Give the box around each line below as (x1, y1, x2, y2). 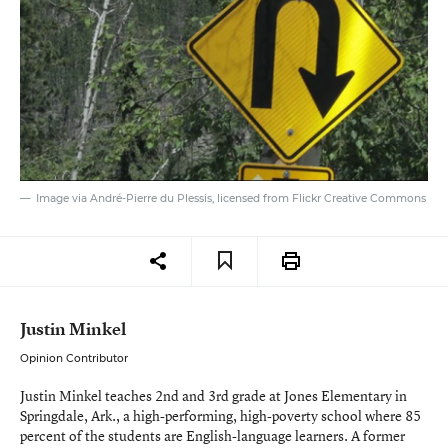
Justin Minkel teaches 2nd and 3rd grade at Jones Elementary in (20, 385, 407, 405)
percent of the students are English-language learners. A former (20, 425, 405, 445)
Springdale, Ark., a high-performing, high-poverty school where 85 (20, 405, 421, 425)
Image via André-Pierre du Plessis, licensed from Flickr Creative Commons (36, 191, 426, 205)
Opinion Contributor (20, 351, 128, 365)
